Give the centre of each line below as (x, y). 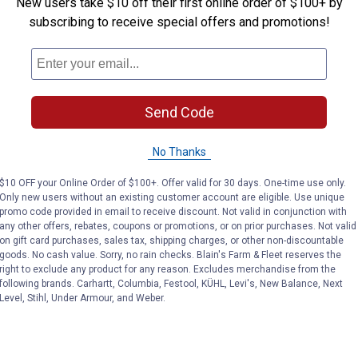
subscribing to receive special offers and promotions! (179, 22)
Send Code (179, 112)
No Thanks (179, 151)
